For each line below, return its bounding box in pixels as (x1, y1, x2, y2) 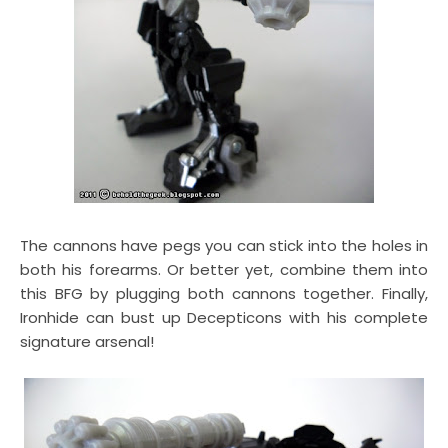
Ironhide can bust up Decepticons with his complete (20, 307, 428, 328)
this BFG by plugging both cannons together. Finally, (20, 283, 428, 304)
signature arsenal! (20, 331, 154, 352)
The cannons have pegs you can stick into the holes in (20, 235, 428, 256)
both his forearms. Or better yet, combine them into (20, 259, 428, 280)
